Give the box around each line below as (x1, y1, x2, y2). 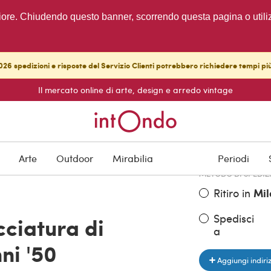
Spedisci (213, 210, 254, 226)
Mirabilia (113, 152, 153, 165)
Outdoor (56, 152, 93, 165)
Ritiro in (213, 184, 253, 200)
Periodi (218, 152, 249, 165)
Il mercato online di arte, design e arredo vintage (38, 84, 233, 96)
